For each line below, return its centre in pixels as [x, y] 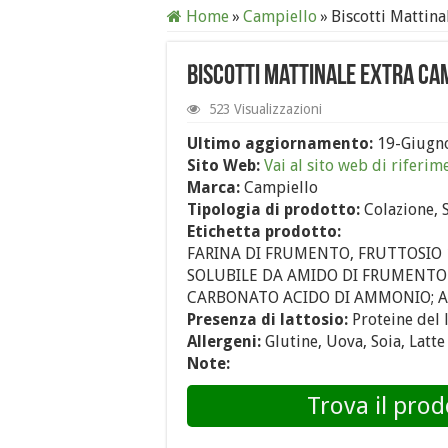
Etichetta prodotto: [264, 231]
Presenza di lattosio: [267, 319]
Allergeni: [224, 341]
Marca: [213, 187]
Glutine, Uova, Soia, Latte [353, 341]
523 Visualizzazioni [265, 108]
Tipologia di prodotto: [273, 209]
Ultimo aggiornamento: [282, 143]
